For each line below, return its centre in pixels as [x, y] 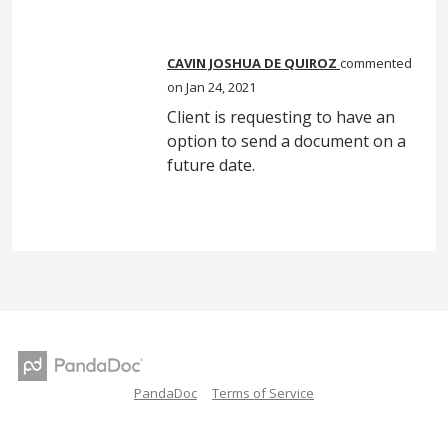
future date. [211, 165]
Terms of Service [263, 392]
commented [376, 63]
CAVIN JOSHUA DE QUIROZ [252, 63]
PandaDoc [165, 392]
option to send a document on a [286, 141]
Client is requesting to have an [281, 117]
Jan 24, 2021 [221, 87]
